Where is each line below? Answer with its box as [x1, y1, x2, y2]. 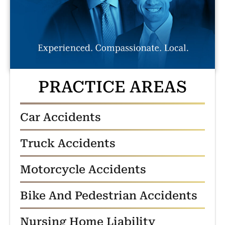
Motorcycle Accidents [20, 163, 146, 176]
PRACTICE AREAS [38, 77, 187, 96]
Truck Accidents [20, 137, 116, 150]
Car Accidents [20, 110, 101, 124]
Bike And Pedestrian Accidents [20, 189, 197, 202]
